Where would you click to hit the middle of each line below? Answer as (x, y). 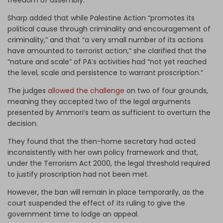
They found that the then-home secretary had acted (102, 141)
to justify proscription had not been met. (78, 174)
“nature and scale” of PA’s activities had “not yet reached (107, 61)
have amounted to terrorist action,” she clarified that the (107, 51)
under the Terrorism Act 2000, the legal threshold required (109, 163)
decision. (23, 123)
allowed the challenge (86, 90)
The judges (28, 90)
